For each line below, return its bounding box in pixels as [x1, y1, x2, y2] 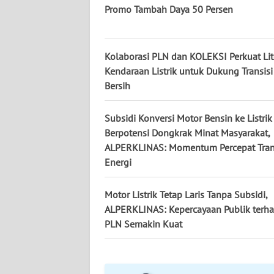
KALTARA [24, 15, 57, 26]
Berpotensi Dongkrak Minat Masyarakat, [105, 127, 270, 139]
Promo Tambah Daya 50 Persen [105, 3, 233, 16]
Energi [105, 156, 131, 169]
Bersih [105, 80, 130, 92]
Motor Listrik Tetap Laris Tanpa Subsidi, [105, 188, 267, 201]
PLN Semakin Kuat [105, 218, 182, 231]
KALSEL [24, 61, 53, 72]
